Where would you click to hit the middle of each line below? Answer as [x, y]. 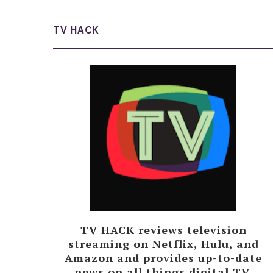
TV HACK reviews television [163, 230]
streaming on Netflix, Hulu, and [163, 244]
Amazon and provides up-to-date [164, 258]
